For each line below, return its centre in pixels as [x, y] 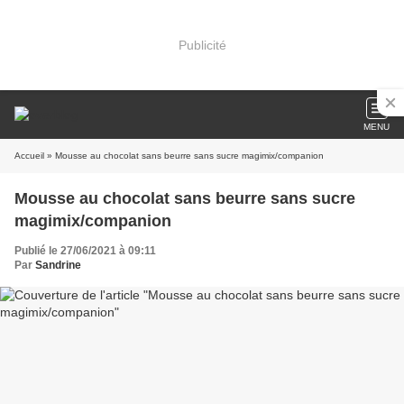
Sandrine [58, 265]
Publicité [202, 45]
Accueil [29, 156]
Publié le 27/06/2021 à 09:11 [85, 251]
